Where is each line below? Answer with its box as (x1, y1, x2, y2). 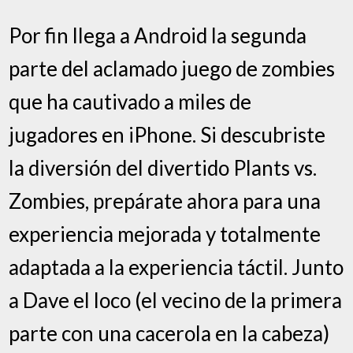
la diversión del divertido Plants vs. (9, 154, 318, 180)
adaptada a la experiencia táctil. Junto (9, 254, 344, 280)
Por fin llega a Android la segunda (9, 22, 307, 48)
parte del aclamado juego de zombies (9, 55, 336, 81)
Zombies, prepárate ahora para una (9, 188, 321, 214)
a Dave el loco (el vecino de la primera (9, 287, 343, 313)
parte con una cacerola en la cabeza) (9, 320, 330, 346)
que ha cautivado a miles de (9, 88, 252, 114)
